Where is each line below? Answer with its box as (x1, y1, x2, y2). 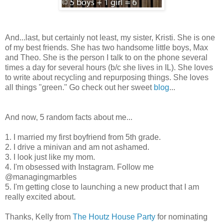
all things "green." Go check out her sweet (5, 83, 154, 92)
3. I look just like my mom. (5, 152, 95, 161)
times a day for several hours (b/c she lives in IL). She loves (5, 63, 213, 72)
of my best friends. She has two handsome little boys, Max (5, 43, 208, 52)
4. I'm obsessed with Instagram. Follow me (5, 162, 154, 171)
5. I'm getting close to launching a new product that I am (5, 182, 199, 191)
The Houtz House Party (73, 212, 155, 221)
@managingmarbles (5, 172, 77, 181)
